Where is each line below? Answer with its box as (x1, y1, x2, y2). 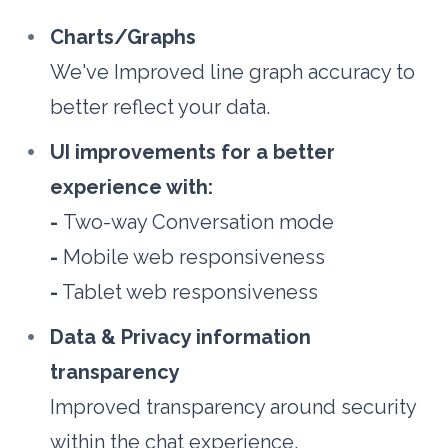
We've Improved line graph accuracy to (50, 60, 416, 85)
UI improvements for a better (50, 140, 336, 165)
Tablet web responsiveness (58, 280, 319, 305)
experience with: (50, 175, 214, 200)
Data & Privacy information (50, 325, 312, 350)
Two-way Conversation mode (63, 210, 335, 235)
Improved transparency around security (50, 395, 417, 420)
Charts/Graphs (50, 25, 197, 50)
